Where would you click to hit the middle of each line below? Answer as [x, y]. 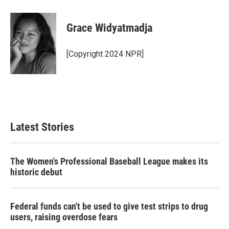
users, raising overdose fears [64, 217]
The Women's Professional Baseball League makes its [109, 161]
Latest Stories [42, 127]
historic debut [36, 172]
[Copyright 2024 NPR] [105, 54]
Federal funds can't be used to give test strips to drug [109, 206]
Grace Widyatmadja [109, 28]
